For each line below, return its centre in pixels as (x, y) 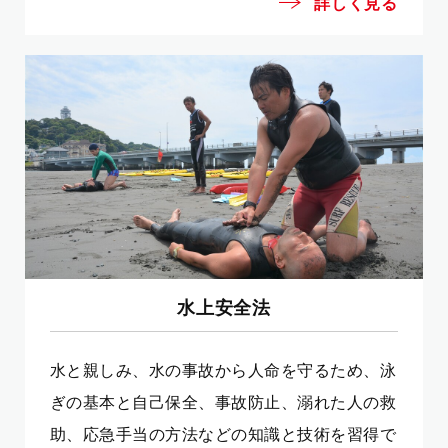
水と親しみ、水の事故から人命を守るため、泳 (223, 370)
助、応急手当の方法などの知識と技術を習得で (223, 434)
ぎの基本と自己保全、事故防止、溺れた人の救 (223, 402)
